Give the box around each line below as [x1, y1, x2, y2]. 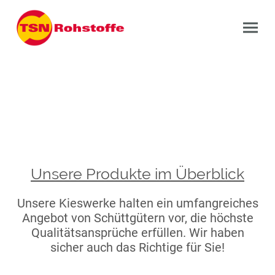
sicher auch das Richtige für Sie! [50, 239, 225, 255]
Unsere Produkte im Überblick [31, 164, 244, 183]
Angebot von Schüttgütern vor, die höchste [21, 210, 254, 225]
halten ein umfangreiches [115, 195, 258, 211]
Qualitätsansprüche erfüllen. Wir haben [31, 225, 244, 240]
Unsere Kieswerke [17, 195, 116, 211]
